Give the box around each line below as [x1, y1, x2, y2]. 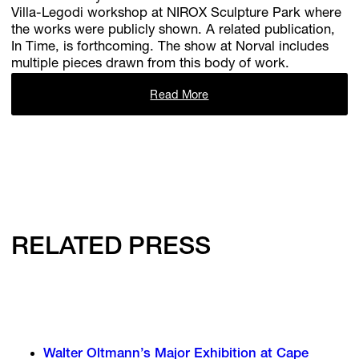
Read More [150, 90, 209, 102]
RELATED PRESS [11, 236, 211, 261]
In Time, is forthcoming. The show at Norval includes [11, 40, 329, 54]
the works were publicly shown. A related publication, [11, 23, 336, 38]
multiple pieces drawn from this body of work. [11, 57, 290, 71]
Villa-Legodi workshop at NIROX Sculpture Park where [11, 6, 342, 21]
